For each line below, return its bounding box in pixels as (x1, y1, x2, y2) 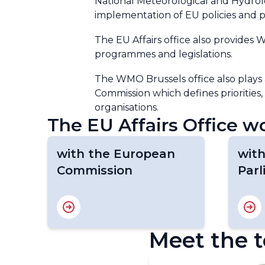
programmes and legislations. (95, 49, 232, 60)
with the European (57, 147, 175, 161)
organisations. (95, 102, 159, 113)
